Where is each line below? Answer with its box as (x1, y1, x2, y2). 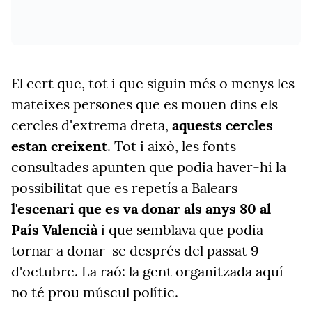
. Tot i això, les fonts (107, 137, 236, 155)
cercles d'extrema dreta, (11, 116, 172, 134)
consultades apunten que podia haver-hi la (11, 158, 286, 175)
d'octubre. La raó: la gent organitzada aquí (11, 263, 283, 280)
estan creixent (11, 137, 107, 155)
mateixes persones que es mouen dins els (11, 95, 278, 113)
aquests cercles (172, 116, 273, 134)
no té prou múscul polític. (11, 283, 178, 301)
